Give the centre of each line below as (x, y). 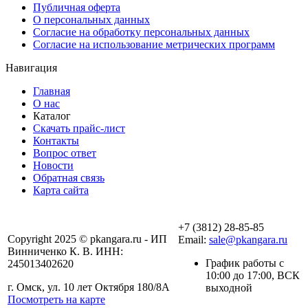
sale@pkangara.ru (248, 240)
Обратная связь (69, 178)
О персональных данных (91, 20)
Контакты (56, 141)
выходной (229, 288)
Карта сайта (61, 190)
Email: (194, 240)
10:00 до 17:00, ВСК (253, 276)
